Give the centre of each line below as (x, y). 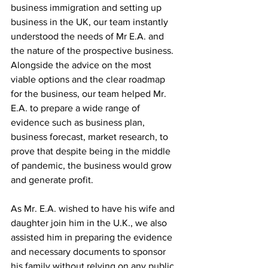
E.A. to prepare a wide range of (77, 108)
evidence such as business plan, (79, 123)
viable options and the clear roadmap (89, 80)
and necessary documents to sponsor (89, 252)
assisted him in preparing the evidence (93, 237)
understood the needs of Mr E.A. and (89, 36)
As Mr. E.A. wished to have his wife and (94, 209)
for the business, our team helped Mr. (90, 94)
